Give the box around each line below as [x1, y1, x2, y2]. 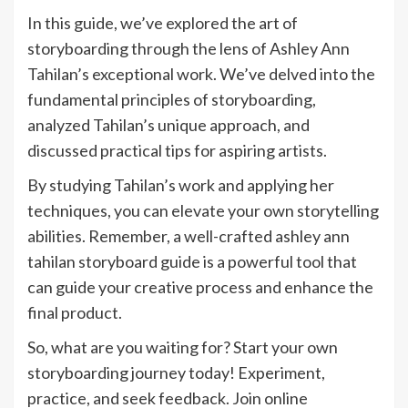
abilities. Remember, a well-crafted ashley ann [27, 226, 350, 247]
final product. [27, 302, 122, 323]
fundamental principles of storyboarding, [27, 89, 316, 110]
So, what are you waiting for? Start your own [27, 337, 338, 358]
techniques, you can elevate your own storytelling [27, 200, 379, 221]
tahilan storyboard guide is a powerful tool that [27, 251, 357, 272]
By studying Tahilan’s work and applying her [27, 175, 334, 196]
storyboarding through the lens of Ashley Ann [27, 38, 350, 59]
